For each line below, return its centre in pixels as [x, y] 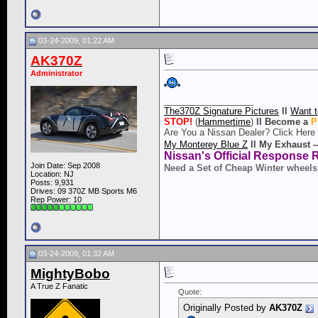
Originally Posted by [226, 308]
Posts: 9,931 [52, 183]
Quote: [190, 292]
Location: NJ [52, 174]
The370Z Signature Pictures [221, 111]
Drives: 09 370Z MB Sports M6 [84, 191]
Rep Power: [52, 200]
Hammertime [224, 122]
